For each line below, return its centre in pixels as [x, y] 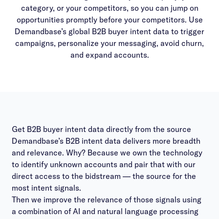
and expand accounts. [109, 55]
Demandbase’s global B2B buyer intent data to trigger [109, 31]
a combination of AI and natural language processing [105, 211]
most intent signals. [46, 188]
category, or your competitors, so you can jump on [109, 8]
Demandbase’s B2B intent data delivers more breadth [106, 141]
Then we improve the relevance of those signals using [107, 199]
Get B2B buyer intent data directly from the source [101, 129]
